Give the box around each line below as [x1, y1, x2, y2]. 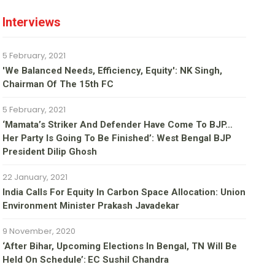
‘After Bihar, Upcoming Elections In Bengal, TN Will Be [2, 241, 238, 252]
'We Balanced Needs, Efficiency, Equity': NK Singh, [2, 65, 223, 77]
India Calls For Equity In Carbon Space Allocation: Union [2, 187, 246, 198]
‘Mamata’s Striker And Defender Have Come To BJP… [2, 119, 233, 131]
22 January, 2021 [2, 171, 68, 184]
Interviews [2, 15, 61, 30]
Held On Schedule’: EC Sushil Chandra [2, 254, 169, 266]
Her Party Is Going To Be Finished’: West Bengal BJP [2, 133, 232, 144]
